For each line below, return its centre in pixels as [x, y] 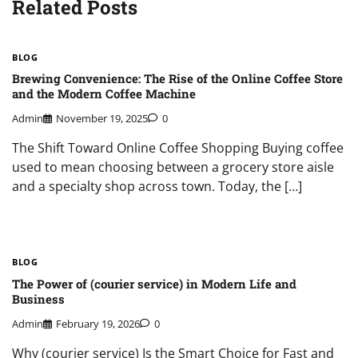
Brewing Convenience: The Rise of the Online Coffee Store [177, 79]
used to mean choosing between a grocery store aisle [173, 167]
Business [38, 298]
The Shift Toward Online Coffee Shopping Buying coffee [178, 148]
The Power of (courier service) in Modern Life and [154, 283]
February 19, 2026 [98, 324]
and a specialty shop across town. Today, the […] [157, 187]
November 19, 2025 [102, 119]
